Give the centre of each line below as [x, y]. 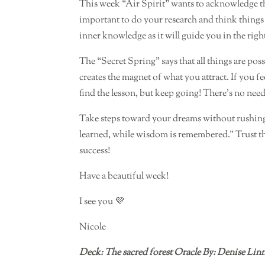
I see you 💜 [102, 202]
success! [95, 151]
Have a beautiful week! [124, 177]
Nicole [93, 228]
